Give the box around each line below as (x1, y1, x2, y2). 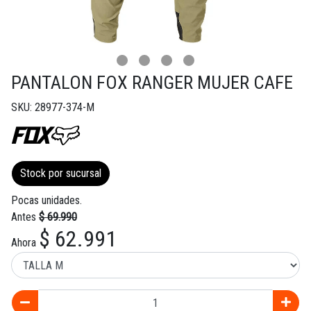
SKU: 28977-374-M (11, 101, 94, 115)
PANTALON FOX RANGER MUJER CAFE (11, 72, 293, 94)
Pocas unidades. (11, 194, 82, 208)
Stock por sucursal (20, 167, 101, 180)
